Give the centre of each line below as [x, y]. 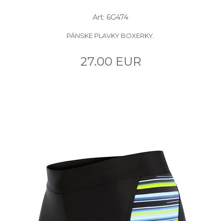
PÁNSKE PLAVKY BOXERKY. [110, 35]
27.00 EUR [110, 61]
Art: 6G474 [110, 17]
